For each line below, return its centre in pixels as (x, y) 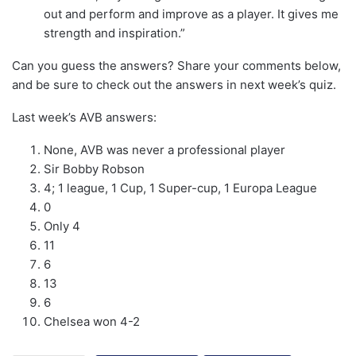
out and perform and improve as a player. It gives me (191, 14)
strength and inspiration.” (114, 33)
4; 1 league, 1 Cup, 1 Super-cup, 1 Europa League (180, 188)
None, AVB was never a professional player (164, 149)
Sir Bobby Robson (94, 168)
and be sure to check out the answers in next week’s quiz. (174, 84)
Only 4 (62, 226)
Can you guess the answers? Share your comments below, (176, 65)
